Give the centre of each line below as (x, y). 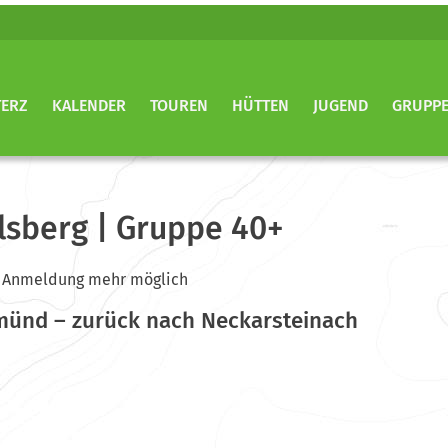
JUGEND (340, 105)
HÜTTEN (260, 105)
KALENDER (89, 105)
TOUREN (179, 105)
